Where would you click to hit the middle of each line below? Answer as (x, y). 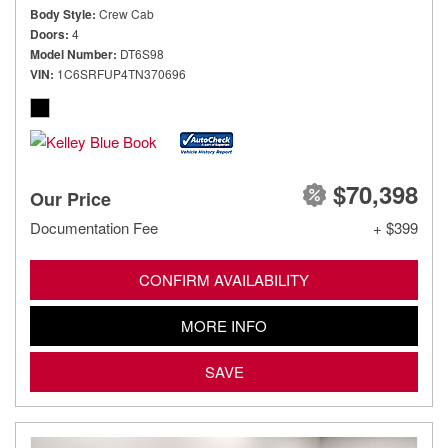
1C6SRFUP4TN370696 (121, 73)
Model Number (71, 54)
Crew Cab (126, 13)
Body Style (61, 14)
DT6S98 (142, 53)
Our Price (70, 199)
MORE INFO (224, 325)
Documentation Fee (94, 227)
